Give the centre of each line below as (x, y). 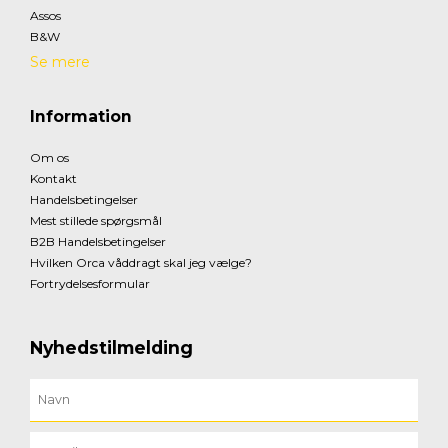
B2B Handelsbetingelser (98, 241)
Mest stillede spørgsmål (96, 220)
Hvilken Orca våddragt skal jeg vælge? (141, 262)
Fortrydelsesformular (90, 283)
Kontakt (53, 178)
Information (81, 116)
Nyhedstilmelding (111, 347)
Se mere (60, 61)
